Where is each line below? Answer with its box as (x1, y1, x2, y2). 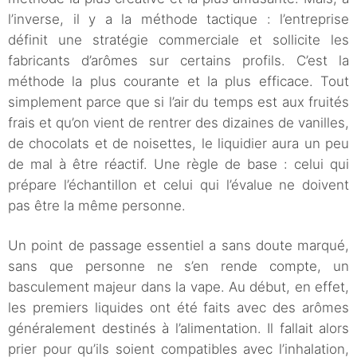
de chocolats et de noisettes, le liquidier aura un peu (8, 135, 349, 152)
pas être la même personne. (8, 198, 186, 214)
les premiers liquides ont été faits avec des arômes (8, 300, 349, 316)
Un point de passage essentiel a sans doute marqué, (8, 237, 349, 254)
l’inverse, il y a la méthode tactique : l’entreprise (8, 11, 349, 28)
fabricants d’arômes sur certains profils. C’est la (8, 53, 349, 69)
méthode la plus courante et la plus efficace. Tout (8, 73, 349, 90)
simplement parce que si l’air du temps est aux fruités (8, 94, 349, 111)
